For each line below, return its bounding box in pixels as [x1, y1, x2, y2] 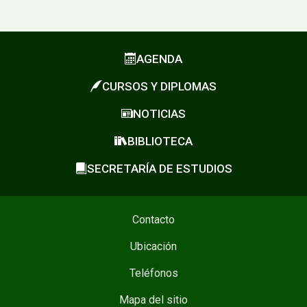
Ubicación [130, 239, 177, 253]
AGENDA [136, 51, 182, 66]
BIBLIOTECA [127, 134, 193, 148]
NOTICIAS [133, 106, 186, 121]
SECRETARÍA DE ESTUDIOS [86, 161, 232, 175]
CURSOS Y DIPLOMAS [102, 79, 217, 93]
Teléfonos [129, 266, 178, 280]
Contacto [132, 212, 175, 226]
